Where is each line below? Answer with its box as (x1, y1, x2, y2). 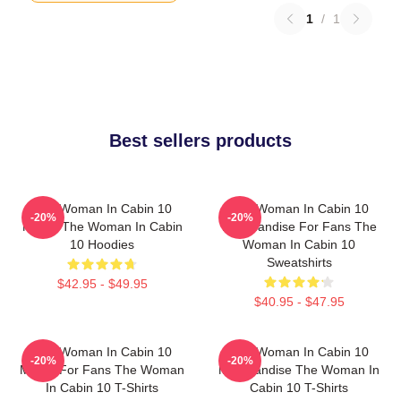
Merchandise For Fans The (221, 219, 377, 234)
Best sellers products (109, 131, 292, 150)
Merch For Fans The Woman (20, 363, 184, 377)
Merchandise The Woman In (218, 363, 380, 377)
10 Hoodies (70, 237, 134, 252)
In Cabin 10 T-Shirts (46, 380, 158, 395)
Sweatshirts (266, 255, 332, 269)
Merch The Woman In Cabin (21, 219, 183, 234)
